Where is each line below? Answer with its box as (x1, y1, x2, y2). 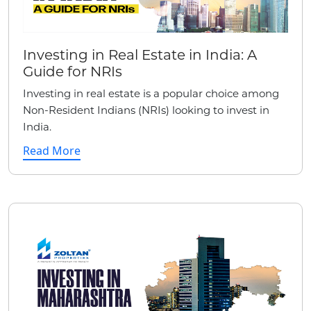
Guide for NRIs (23, 62, 122, 80)
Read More (23, 142, 81, 158)
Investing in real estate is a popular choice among (23, 86, 279, 100)
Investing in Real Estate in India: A (23, 46, 257, 63)
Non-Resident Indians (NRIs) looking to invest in (23, 103, 269, 117)
